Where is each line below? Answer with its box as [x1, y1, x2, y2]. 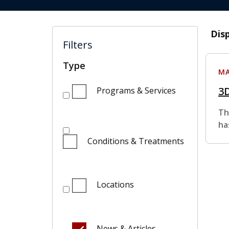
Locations [97, 179, 134, 191]
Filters [63, 38, 93, 52]
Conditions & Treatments [87, 135, 184, 147]
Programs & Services [97, 85, 176, 96]
